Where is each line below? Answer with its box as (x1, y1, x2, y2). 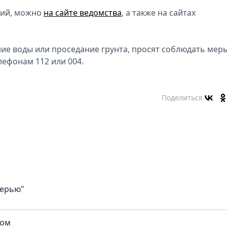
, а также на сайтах (122, 7, 196, 18)
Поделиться (162, 92, 203, 102)
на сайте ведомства (44, 7, 122, 18)
